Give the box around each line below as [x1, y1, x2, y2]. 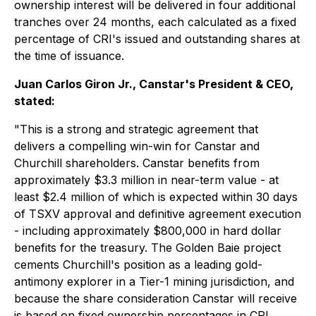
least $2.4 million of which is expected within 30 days [14, 190, 298, 204]
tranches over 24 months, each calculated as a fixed [14, 15, 296, 29]
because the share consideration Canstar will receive [14, 291, 297, 305]
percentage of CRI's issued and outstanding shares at [14, 32, 300, 46]
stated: [14, 94, 55, 108]
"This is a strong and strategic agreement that [14, 122, 258, 136]
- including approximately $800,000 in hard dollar [14, 224, 281, 238]
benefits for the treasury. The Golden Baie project [14, 241, 281, 255]
